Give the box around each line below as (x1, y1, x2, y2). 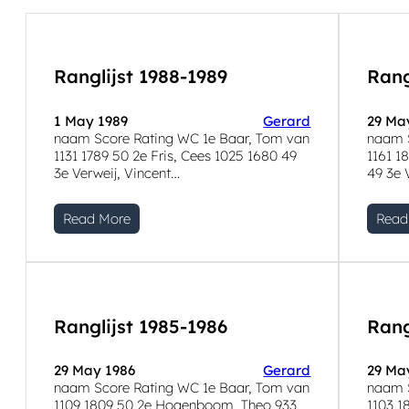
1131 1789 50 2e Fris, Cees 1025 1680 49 (54, 146, 297, 164)
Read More (63, 209, 131, 227)
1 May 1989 (54, 111, 128, 130)
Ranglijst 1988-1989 (54, 65, 227, 89)
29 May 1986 (54, 362, 135, 380)
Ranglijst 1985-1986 (54, 314, 227, 338)
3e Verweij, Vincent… (54, 163, 180, 182)
